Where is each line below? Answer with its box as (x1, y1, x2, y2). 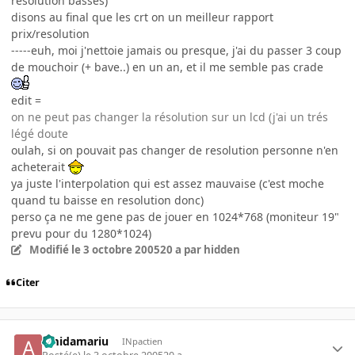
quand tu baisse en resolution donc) (11, 192, 204, 208)
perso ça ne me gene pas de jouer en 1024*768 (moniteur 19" (11, 208, 339, 224)
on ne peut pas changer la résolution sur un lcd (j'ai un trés (11, 109, 328, 124)
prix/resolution (11, 25, 90, 41)
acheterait (11, 158, 68, 174)
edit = (11, 92, 41, 108)
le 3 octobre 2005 (71, 242, 160, 257)
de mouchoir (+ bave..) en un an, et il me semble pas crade (11, 59, 323, 74)
